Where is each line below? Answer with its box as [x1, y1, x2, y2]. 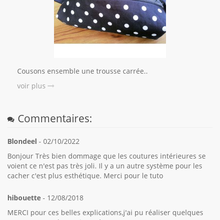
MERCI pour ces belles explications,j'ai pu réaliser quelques [7, 207, 203, 217]
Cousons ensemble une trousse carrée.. [17, 66, 148, 76]
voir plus [17, 81, 48, 90]
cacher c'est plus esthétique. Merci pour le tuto [7, 170, 163, 180]
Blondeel [7, 136, 37, 146]
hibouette [7, 192, 41, 202]
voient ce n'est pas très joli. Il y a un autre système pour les [7, 161, 202, 170]
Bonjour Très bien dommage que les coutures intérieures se [7, 151, 206, 161]
